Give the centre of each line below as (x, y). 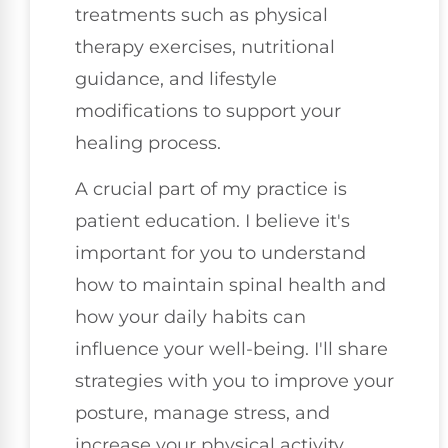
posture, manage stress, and (202, 413)
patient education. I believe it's (212, 221)
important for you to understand (220, 253)
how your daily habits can (190, 317)
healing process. (148, 143)
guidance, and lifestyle (176, 79)
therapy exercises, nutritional (205, 47)
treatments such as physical (201, 15)
